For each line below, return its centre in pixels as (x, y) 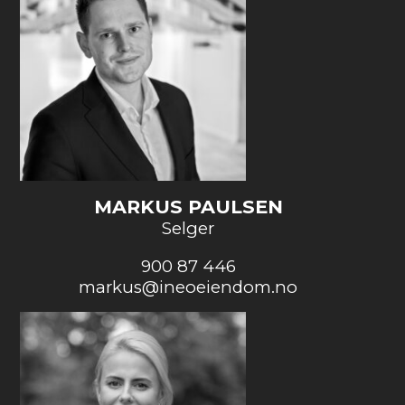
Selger (188, 228)
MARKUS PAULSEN (188, 206)
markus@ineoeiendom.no (188, 287)
